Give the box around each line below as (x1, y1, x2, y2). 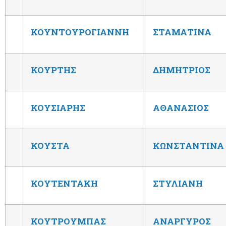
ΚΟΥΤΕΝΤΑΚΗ (31, 177, 98, 189)
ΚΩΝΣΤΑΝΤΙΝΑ (153, 139, 224, 151)
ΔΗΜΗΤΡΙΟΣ (153, 64, 210, 76)
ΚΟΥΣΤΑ (31, 139, 70, 151)
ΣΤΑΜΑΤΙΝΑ (153, 26, 211, 38)
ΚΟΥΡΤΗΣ (31, 64, 76, 76)
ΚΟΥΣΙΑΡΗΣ (31, 101, 85, 114)
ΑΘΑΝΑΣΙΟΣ (153, 101, 209, 114)
